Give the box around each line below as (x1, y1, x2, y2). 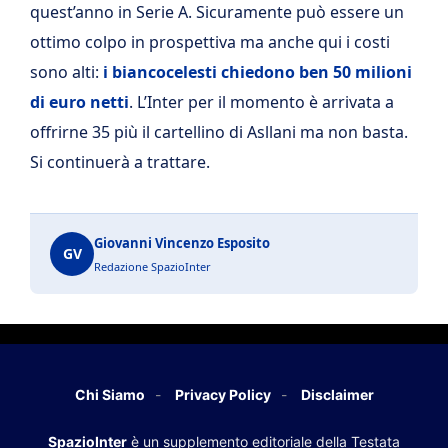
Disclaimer (300, 385, 374, 403)
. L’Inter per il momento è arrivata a (129, 90, 394, 113)
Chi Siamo (74, 385, 145, 403)
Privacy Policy (174, 385, 271, 403)
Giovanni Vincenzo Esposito (94, 233, 270, 252)
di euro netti (30, 90, 129, 113)
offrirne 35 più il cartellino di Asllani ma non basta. (30, 120, 408, 143)
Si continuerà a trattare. (30, 150, 210, 173)
